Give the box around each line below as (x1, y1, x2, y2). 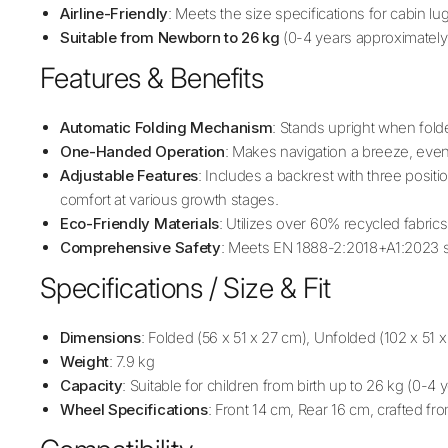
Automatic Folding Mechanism (60, 117, 273, 137)
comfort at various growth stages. (60, 189, 279, 209)
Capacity (60, 375, 123, 395)
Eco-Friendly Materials (60, 213, 219, 233)
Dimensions (60, 327, 141, 347)
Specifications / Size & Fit (40, 270, 331, 305)
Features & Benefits (40, 60, 264, 95)
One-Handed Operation (60, 141, 225, 161)
